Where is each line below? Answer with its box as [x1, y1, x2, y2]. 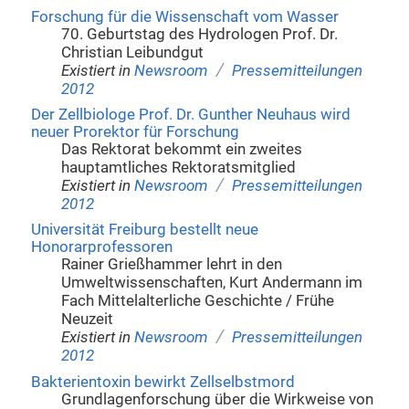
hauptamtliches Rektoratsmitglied [61, 159, 297, 177]
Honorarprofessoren [30, 238, 173, 257]
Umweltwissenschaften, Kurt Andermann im [61, 274, 363, 292]
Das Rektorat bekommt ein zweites [61, 141, 303, 159]
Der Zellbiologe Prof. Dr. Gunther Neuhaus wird [30, 106, 351, 124]
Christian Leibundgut [61, 43, 204, 61]
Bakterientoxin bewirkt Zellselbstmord [30, 372, 295, 391]
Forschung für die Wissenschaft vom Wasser [30, 7, 339, 26]
